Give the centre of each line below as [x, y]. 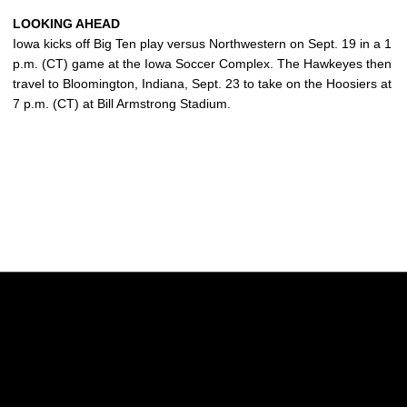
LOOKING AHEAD [66, 24]
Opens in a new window [175, 352]
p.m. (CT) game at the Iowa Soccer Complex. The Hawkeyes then [202, 64]
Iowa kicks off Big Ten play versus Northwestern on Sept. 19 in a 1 [202, 44]
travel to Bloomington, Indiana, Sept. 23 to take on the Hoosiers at [202, 84]
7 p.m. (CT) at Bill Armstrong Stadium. [122, 104]
